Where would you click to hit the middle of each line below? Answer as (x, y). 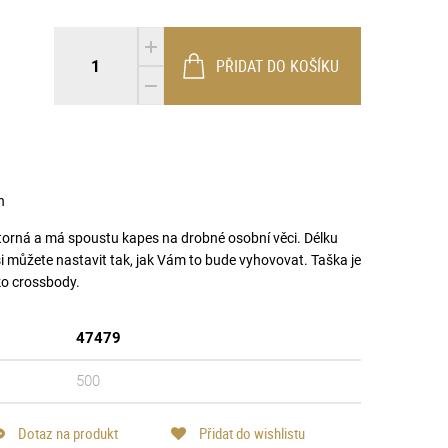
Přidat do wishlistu (250, 433)
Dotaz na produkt (66, 433)
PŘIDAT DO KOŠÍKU (277, 66)
